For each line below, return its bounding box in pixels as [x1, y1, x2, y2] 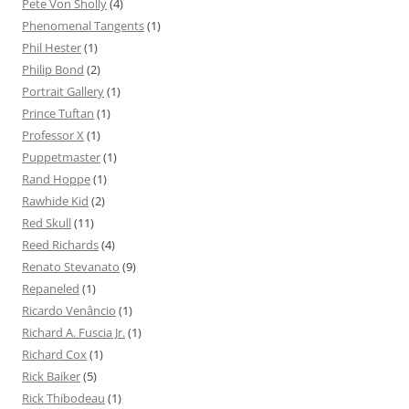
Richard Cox [22, 345, 87, 362]
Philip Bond [22, 60, 84, 78]
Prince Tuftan [22, 104, 94, 121]
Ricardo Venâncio [22, 301, 116, 319]
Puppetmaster [22, 148, 100, 165]
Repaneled [22, 279, 79, 297]
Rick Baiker [22, 367, 80, 384]
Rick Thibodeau [22, 389, 105, 406]
